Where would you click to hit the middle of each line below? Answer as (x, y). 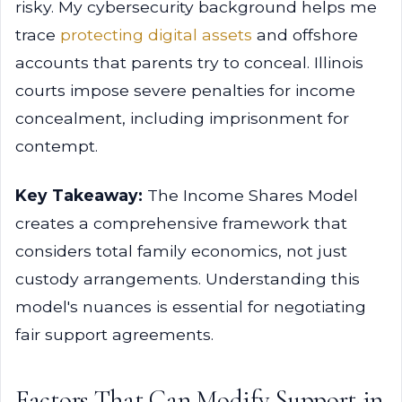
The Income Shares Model (250, 195)
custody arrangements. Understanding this (188, 279)
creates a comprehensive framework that (181, 223)
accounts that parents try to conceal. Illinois (189, 62)
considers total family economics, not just (181, 251)
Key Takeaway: (79, 195)
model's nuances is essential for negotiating (191, 306)
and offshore (305, 35)
